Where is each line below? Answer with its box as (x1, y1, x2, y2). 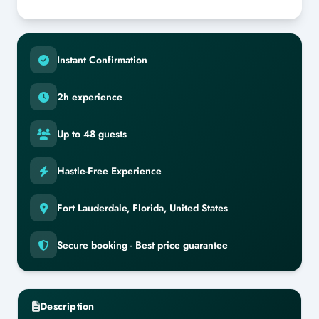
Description (40, 299, 95, 313)
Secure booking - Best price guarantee (57, 238, 228, 252)
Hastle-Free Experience (57, 164, 162, 178)
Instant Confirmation (57, 53, 147, 67)
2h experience (57, 90, 122, 104)
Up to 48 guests (57, 127, 127, 141)
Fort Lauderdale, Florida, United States (57, 201, 228, 215)
